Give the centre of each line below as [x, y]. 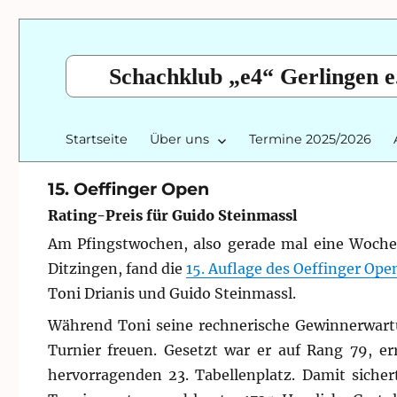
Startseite [97, 139]
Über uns [180, 139]
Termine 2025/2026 [311, 139]
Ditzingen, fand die [117, 269]
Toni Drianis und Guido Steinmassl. [171, 294]
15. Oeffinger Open [128, 188]
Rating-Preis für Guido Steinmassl [172, 216]
